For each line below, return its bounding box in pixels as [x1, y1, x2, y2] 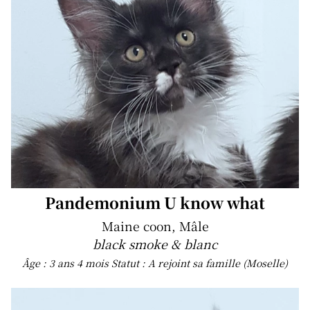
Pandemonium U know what [45, 192, 265, 214]
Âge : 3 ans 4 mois [22, 256, 111, 271]
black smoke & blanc [93, 235, 217, 253]
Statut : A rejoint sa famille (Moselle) [111, 256, 288, 271]
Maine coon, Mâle [101, 217, 209, 235]
